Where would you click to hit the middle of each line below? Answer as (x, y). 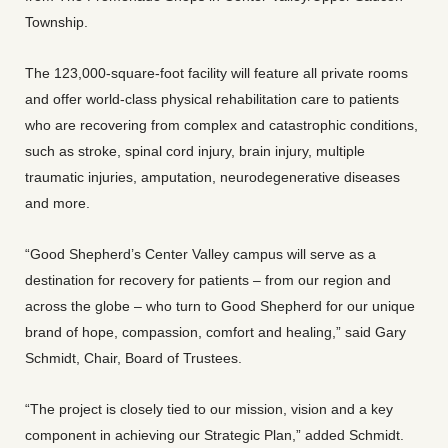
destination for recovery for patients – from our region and (208, 280)
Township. (56, 22)
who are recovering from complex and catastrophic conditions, (221, 125)
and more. (57, 203)
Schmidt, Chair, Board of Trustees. (133, 358)
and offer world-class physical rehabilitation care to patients (212, 99)
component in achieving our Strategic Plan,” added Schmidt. (214, 435)
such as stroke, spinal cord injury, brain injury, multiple (195, 151)
